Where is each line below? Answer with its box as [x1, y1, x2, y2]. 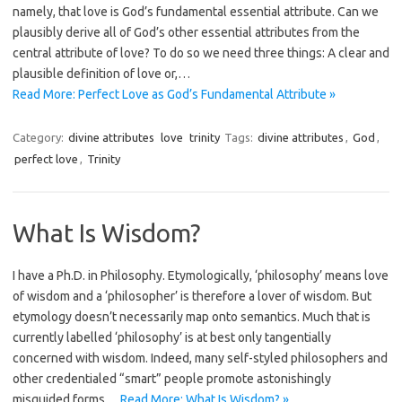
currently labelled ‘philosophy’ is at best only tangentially [13, 330, 331, 345]
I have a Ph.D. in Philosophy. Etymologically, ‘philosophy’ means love [13, 268, 389, 283]
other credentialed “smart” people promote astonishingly [13, 371, 331, 386]
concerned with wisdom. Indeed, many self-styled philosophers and [13, 351, 388, 365]
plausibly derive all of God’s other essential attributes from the [13, 25, 360, 39]
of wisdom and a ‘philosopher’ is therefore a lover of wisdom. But [13, 289, 371, 303]
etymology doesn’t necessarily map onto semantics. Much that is [13, 310, 371, 324]
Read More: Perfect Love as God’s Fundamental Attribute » [13, 87, 336, 101]
